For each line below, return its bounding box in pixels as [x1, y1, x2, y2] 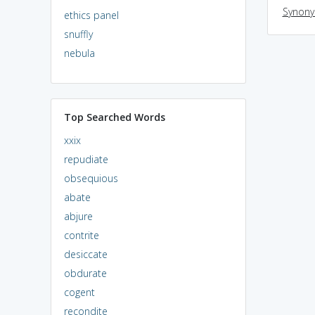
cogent [63, 285, 95, 299]
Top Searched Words [63, 110, 165, 124]
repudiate [63, 152, 108, 166]
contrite [63, 228, 99, 242]
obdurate [63, 266, 107, 280]
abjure [63, 209, 93, 223]
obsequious [63, 171, 118, 185]
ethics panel [63, 8, 119, 22]
